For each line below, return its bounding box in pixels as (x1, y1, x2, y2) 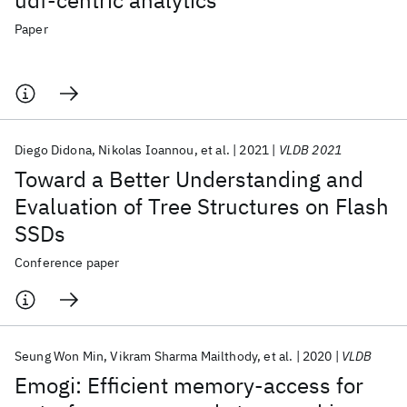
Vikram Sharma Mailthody (110, 348, 258, 364)
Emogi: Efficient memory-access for (15, 371, 363, 400)
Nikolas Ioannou (98, 142, 194, 158)
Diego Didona (15, 142, 92, 158)
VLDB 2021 (278, 142, 342, 158)
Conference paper (15, 254, 120, 271)
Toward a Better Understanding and (15, 164, 363, 194)
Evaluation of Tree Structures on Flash (15, 192, 389, 221)
